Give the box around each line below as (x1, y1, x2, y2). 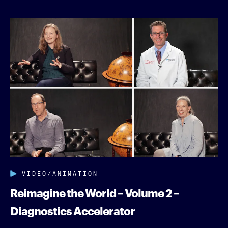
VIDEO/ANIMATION (22, 167, 98, 177)
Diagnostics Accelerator (10, 202, 135, 218)
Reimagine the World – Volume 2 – (10, 184, 179, 200)
